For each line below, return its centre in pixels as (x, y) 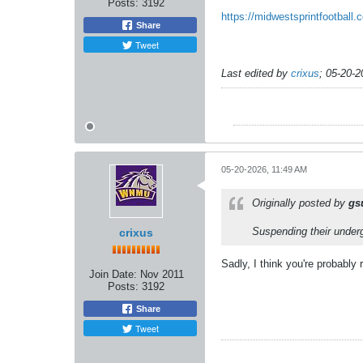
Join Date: (113, 274)
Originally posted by (300, 203)
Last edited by (256, 73)
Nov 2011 (162, 274)
